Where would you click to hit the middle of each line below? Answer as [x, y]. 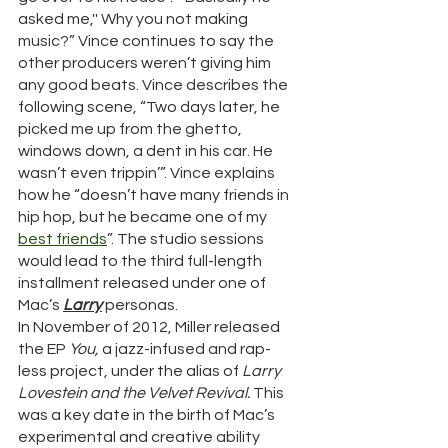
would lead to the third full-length [141, 261]
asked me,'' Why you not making [134, 19]
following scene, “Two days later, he [150, 107]
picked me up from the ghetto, [131, 129]
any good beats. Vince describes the [154, 85]
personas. [141, 305]
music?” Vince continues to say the [147, 41]
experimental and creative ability [140, 437]
